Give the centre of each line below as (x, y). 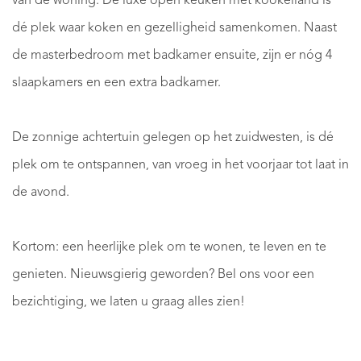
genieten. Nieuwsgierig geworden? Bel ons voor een (163, 275)
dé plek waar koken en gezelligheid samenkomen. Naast (174, 29)
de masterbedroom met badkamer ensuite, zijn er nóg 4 (172, 56)
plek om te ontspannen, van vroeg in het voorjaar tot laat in (180, 166)
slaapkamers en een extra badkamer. (116, 83)
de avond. (41, 193)
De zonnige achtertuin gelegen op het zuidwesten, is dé (173, 138)
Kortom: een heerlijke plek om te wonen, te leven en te (169, 248)
